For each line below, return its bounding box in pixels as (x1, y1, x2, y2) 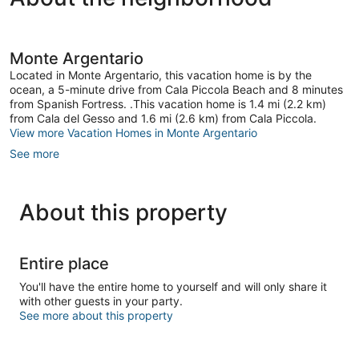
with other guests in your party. (19, 293, 183, 308)
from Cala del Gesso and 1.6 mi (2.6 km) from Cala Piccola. (10, 111, 317, 125)
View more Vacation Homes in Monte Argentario (10, 125, 257, 139)
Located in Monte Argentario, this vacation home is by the (10, 67, 312, 82)
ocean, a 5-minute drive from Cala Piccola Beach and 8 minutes (10, 82, 343, 96)
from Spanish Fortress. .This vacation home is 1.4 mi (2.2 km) (10, 96, 326, 111)
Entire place (19, 253, 109, 273)
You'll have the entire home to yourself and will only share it (19, 279, 327, 293)
